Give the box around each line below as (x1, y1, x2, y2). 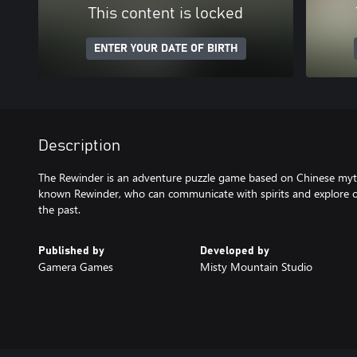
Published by (38, 245, 104, 257)
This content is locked (88, 6, 243, 22)
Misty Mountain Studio (199, 259, 312, 274)
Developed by (199, 245, 269, 257)
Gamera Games (38, 259, 113, 274)
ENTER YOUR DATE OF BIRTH (93, 43, 238, 54)
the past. (38, 202, 80, 217)
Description (38, 138, 120, 154)
